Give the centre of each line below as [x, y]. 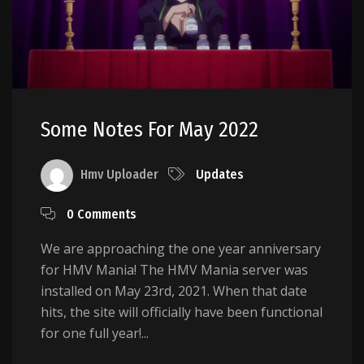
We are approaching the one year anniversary [181, 249]
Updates [220, 175]
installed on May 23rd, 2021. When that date [174, 291]
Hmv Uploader [119, 175]
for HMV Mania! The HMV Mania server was [174, 270]
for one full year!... [95, 334]
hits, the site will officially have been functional [182, 312]
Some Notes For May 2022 [149, 130]
